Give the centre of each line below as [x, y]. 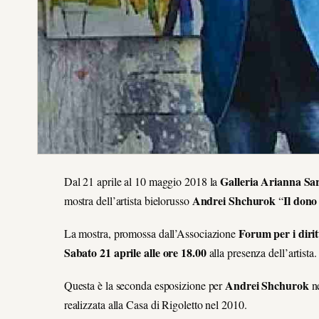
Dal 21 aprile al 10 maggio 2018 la [142, 181]
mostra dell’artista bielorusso [128, 200]
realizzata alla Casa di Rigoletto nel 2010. [155, 304]
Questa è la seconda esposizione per [145, 285]
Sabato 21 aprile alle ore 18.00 [135, 252]
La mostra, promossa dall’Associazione [151, 233]
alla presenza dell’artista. [261, 252]
